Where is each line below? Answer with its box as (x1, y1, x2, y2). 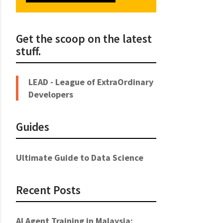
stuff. (15, 43, 41, 58)
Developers (28, 88, 73, 100)
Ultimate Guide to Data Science (15, 151, 143, 163)
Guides (15, 119, 49, 134)
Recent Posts (15, 182, 81, 197)
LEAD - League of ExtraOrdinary (28, 76, 153, 88)
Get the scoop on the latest (15, 31, 152, 46)
